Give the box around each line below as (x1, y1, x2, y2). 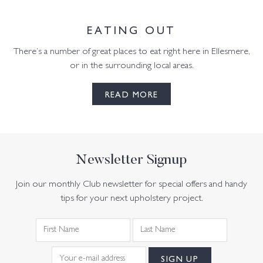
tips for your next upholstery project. (60, 194, 203, 204)
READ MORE (104, 87, 159, 100)
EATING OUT (86, 21, 177, 37)
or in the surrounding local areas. (69, 61, 194, 70)
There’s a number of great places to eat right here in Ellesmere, (13, 47, 250, 56)
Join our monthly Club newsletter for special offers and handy (16, 180, 247, 190)
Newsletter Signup (76, 153, 187, 168)
